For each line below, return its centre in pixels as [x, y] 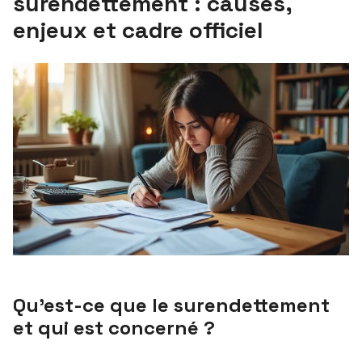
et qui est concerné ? [114, 327]
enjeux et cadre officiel [138, 30]
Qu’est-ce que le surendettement [171, 305]
